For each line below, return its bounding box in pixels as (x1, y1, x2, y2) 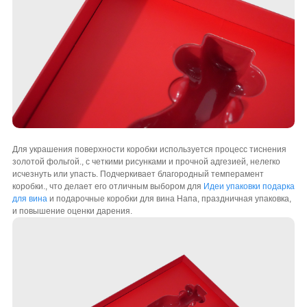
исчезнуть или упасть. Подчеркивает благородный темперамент (12, 169, 264, 179)
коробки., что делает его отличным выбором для (12, 181, 204, 191)
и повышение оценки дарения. (12, 206, 132, 216)
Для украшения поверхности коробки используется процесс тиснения (12, 144, 286, 154)
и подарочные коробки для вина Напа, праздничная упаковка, (47, 193, 291, 204)
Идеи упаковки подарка (203, 181, 295, 191)
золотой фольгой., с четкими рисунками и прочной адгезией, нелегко (12, 156, 280, 167)
